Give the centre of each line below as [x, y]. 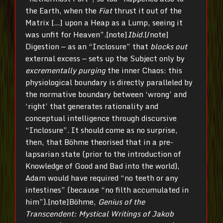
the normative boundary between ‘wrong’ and [106, 94]
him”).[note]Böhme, [62, 202]
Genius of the [121, 202]
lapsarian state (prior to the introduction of [103, 154]
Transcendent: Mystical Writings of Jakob [100, 214]
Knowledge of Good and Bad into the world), [103, 166]
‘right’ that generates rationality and [92, 106]
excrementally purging [65, 70]
